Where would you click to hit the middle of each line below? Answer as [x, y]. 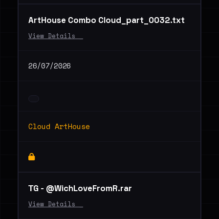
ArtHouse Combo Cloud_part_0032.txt [107, 20]
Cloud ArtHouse [59, 126]
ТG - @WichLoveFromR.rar [80, 188]
